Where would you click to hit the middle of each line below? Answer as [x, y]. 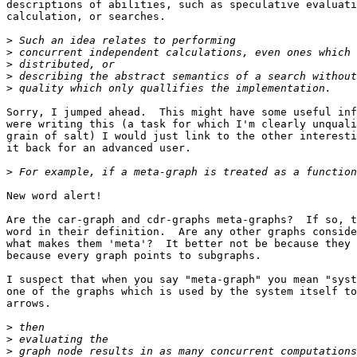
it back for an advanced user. [99, 148]
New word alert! [54, 196]
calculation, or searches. [86, 17]
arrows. [29, 304]
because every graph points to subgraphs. [134, 256]
